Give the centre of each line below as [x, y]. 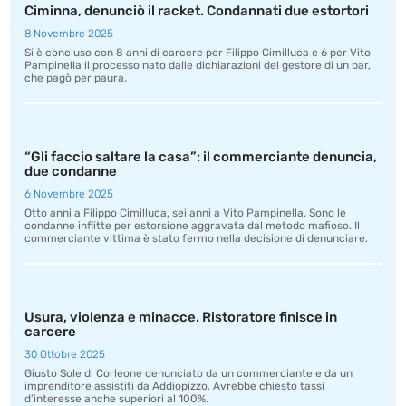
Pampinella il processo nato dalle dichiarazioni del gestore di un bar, [198, 65]
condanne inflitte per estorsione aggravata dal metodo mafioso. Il [193, 226]
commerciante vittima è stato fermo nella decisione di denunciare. [198, 238]
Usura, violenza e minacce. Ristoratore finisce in [181, 317]
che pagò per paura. [76, 78]
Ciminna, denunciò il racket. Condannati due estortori [197, 11]
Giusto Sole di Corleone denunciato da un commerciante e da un [189, 373]
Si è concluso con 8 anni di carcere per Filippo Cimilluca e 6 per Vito [198, 53]
